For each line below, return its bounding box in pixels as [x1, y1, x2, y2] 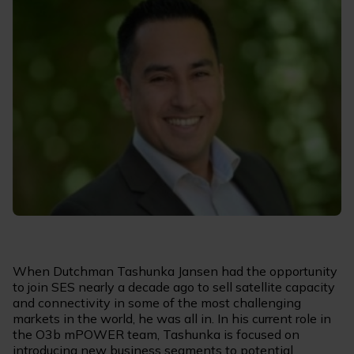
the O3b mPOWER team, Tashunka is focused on [13, 326, 299, 343]
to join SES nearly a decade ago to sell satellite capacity [13, 279, 335, 296]
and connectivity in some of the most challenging [13, 295, 301, 311]
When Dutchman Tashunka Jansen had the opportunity [13, 263, 337, 280]
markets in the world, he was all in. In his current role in [13, 311, 331, 327]
